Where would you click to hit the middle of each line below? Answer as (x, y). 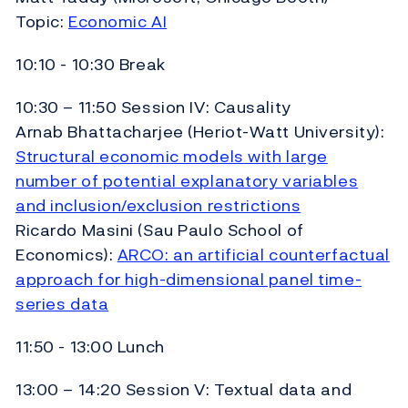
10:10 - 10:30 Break (91, 64)
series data (62, 303)
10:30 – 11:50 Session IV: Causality (153, 107)
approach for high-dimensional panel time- (189, 279)
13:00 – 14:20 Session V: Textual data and (184, 389)
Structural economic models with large (172, 156)
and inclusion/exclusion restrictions (158, 205)
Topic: (42, 21)
